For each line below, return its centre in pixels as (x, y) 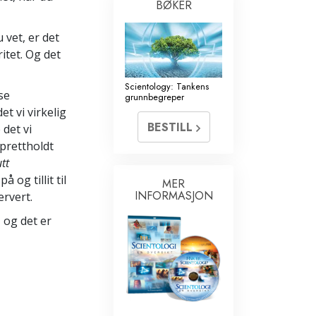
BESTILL (171, 127)
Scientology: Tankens (167, 86)
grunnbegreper (154, 97)
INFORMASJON (174, 195)
